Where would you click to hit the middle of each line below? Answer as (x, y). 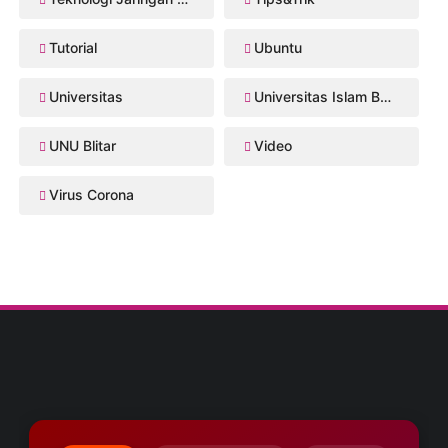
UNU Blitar (83, 146)
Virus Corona (92, 195)
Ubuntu (278, 48)
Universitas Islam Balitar (317, 97)
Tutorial (73, 48)
